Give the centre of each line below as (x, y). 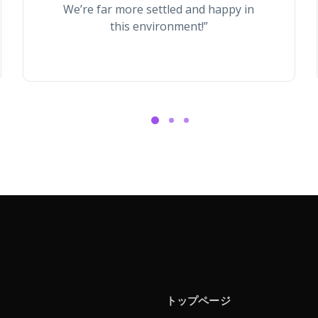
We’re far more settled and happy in (159, 9)
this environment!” (159, 26)
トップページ (198, 300)
